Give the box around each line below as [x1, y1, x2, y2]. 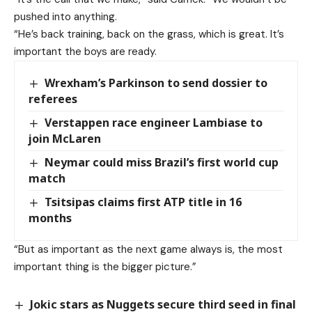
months [29, 210, 72, 226]
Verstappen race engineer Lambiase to [45, 114, 263, 130]
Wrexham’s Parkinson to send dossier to [45, 75, 268, 91]
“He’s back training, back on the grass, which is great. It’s [14, 26, 284, 41]
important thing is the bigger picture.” [14, 260, 196, 274]
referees [29, 91, 77, 107]
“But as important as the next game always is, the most [14, 242, 283, 257]
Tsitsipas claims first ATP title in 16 [45, 194, 242, 210]
